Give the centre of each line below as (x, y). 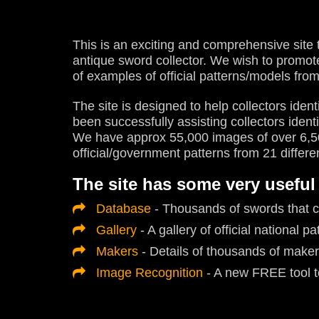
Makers (117, 251)
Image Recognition (150, 273)
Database (124, 209)
